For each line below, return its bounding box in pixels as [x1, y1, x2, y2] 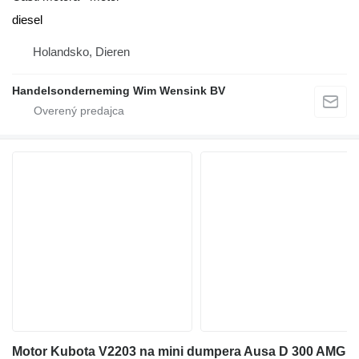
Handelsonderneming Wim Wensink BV [12, 84, 225, 98]
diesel [12, 13, 42, 27]
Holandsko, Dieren [33, 45, 130, 59]
